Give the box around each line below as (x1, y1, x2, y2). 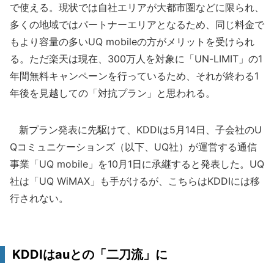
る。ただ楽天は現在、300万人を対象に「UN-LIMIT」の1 (10, 53, 262, 65)
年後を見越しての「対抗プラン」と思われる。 (10, 87, 215, 99)
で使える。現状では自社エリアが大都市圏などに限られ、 (10, 1, 264, 13)
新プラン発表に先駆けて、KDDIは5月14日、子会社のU (10, 124, 262, 136)
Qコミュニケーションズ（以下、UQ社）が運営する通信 (10, 141, 257, 153)
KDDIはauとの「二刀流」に (12, 247, 168, 262)
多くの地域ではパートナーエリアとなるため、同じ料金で (10, 18, 264, 31)
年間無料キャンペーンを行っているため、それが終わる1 (10, 70, 259, 82)
